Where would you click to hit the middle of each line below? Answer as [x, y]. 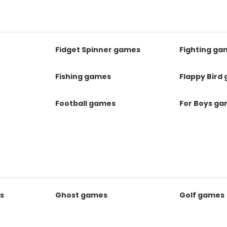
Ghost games [82, 195]
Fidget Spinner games [98, 50]
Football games [86, 103]
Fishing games [83, 77]
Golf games [202, 195]
